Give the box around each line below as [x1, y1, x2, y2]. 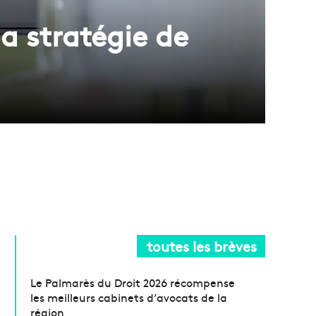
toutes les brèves [147, 236, 257, 255]
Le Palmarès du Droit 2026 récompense [30, 274, 236, 290]
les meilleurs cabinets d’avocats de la [30, 288, 228, 305]
